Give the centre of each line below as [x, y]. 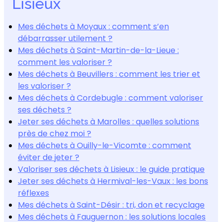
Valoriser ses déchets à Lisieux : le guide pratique [111, 169]
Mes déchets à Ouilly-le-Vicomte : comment [105, 145]
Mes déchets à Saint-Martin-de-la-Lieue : [98, 50]
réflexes [33, 193]
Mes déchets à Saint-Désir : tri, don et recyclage [111, 205]
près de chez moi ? [55, 133]
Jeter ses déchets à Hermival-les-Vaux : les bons [113, 181]
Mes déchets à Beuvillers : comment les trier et [109, 74]
